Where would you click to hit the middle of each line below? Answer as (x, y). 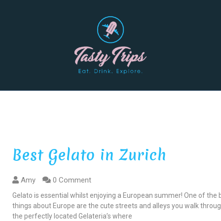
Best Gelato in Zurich (90, 155)
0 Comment (71, 180)
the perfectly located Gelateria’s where (73, 216)
